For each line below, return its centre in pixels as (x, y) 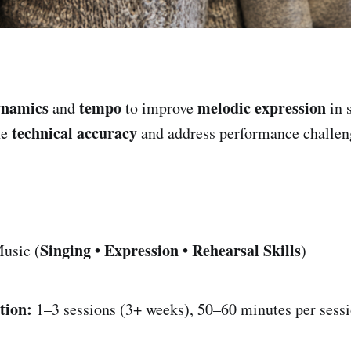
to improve (159, 107)
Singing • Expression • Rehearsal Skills (170, 250)
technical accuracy (74, 132)
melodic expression (262, 107)
